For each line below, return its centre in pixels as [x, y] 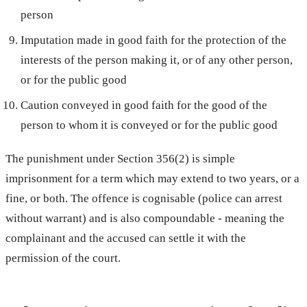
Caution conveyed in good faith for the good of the [144, 105]
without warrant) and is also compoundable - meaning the [145, 218]
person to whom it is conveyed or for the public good [149, 125]
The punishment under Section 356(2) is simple [120, 158]
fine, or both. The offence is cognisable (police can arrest [144, 198]
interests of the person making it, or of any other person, [157, 60]
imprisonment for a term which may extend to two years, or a [152, 178]
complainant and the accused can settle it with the [126, 238]
